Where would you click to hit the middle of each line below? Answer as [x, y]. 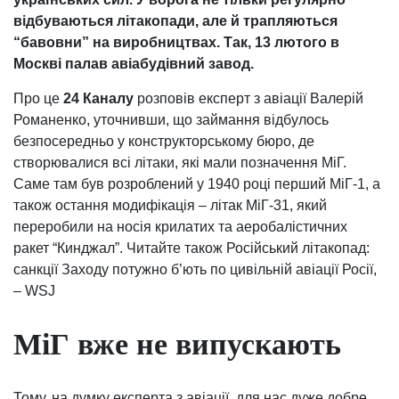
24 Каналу [98, 98]
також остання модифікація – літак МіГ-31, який [170, 205]
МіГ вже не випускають [177, 345]
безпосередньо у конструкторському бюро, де [164, 141]
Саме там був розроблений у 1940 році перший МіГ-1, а [197, 183]
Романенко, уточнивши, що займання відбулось [171, 119]
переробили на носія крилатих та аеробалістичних [180, 226]
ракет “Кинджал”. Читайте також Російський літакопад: [191, 248]
